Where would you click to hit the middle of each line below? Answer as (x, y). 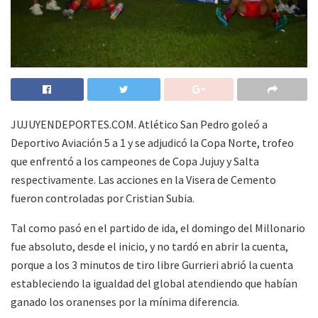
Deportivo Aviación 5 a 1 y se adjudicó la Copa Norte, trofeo (152, 142)
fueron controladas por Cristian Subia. (103, 198)
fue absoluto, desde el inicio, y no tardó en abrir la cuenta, (149, 246)
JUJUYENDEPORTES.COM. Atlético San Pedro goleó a (139, 124)
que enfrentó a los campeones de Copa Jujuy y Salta (135, 161)
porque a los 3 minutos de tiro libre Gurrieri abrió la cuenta (152, 264)
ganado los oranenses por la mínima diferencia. (125, 301)
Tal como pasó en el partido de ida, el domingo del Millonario (158, 227)
